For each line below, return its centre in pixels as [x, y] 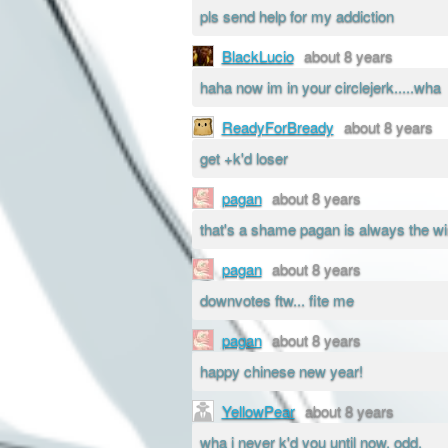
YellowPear [258, 410]
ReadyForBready [277, 126]
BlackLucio [257, 55]
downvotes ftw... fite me [276, 300]
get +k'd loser [243, 158]
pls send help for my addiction [296, 16]
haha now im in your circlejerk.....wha [320, 87]
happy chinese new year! [281, 371]
